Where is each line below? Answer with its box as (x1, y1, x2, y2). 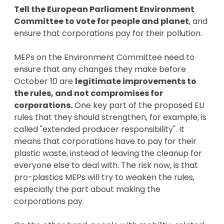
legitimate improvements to (75, 75, 196, 87)
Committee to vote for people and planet (14, 15, 189, 27)
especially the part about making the (14, 183, 160, 195)
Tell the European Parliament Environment (14, 3, 194, 15)
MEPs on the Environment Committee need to (14, 51, 194, 63)
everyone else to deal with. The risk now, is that (14, 159, 198, 171)
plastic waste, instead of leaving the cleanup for (14, 147, 202, 159)
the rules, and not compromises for (14, 87, 163, 99)
